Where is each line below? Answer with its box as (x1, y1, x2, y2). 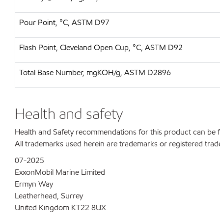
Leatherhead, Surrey (15, 191, 83, 201)
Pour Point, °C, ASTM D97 (19, 17, 110, 27)
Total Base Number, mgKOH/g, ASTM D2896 (19, 67, 171, 78)
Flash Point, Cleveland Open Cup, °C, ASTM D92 (19, 42, 183, 53)
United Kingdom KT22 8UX (15, 202, 106, 213)
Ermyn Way (15, 179, 53, 189)
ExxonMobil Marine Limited (15, 167, 105, 177)
